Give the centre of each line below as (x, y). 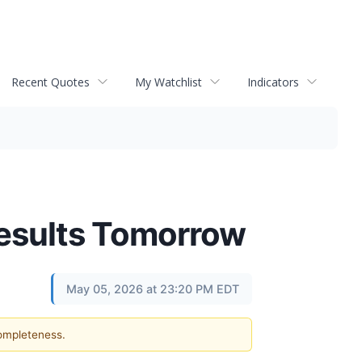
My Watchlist (168, 82)
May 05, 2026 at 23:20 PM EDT (153, 289)
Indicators (273, 82)
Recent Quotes (51, 82)
